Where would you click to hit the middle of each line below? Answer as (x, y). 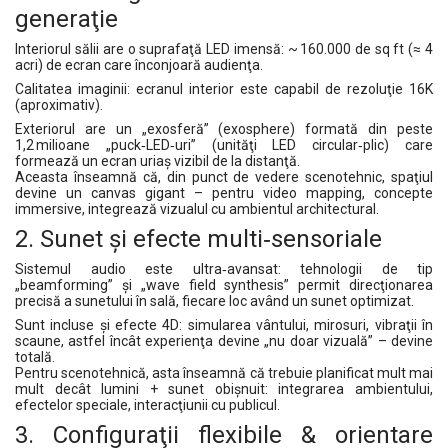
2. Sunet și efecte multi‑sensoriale (198, 239)
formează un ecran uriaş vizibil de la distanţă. (159, 161)
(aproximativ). (60, 105)
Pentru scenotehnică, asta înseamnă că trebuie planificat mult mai (224, 373)
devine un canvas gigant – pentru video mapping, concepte (224, 193)
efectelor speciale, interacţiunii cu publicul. (147, 405)
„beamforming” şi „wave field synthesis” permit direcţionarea (224, 285)
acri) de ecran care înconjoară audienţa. (140, 65)
